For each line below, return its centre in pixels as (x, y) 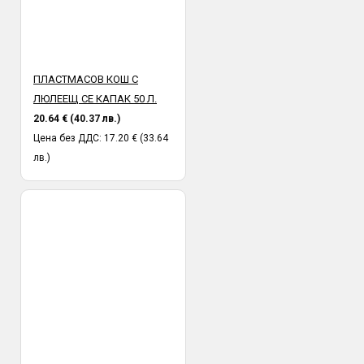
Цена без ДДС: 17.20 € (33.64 (101, 138)
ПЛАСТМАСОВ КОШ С (86, 79)
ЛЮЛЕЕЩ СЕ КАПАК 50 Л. (95, 98)
